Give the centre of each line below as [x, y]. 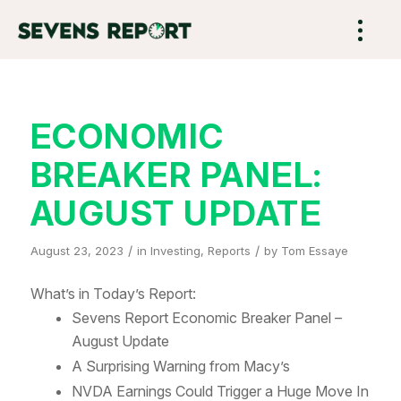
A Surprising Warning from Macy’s [180, 366]
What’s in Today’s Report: [113, 293]
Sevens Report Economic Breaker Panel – [206, 317]
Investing [175, 251]
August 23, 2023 [77, 251]
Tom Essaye [314, 251]
